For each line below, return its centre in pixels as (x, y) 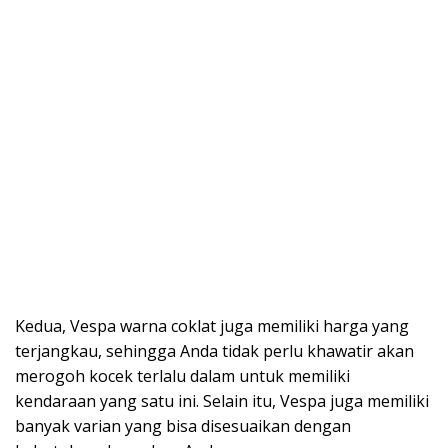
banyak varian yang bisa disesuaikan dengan (183, 425)
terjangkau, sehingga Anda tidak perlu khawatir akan (214, 350)
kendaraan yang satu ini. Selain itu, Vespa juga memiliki (222, 400)
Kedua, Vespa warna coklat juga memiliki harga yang (212, 325)
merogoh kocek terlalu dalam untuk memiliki (182, 375)
